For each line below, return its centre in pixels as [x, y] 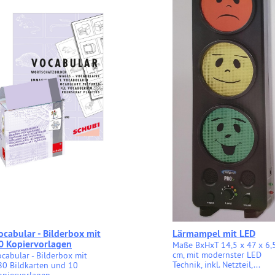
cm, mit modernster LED [217, 254]
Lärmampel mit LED [214, 233]
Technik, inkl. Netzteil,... [216, 264]
